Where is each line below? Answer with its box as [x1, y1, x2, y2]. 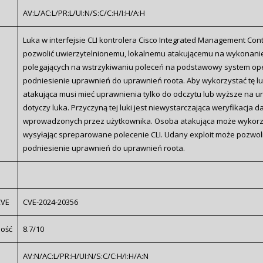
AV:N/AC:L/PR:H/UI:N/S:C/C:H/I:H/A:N [22, 250, 149, 261]
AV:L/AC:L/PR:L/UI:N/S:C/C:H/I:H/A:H [22, 7, 145, 18]
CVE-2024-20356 [22, 196, 78, 207]
